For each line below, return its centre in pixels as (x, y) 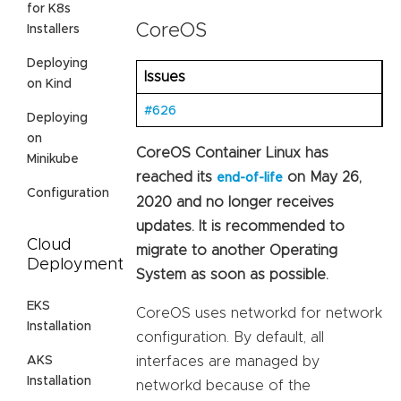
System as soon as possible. (232, 274)
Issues (165, 77)
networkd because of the (223, 385)
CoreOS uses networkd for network (259, 313)
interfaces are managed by (228, 361)
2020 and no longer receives (235, 202)
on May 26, (322, 177)
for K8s (49, 9)
